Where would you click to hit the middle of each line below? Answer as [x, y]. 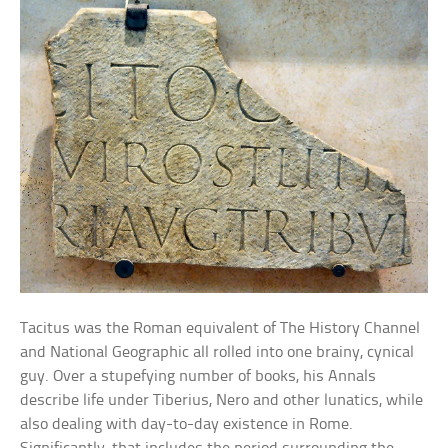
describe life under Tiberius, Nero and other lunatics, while [222, 400]
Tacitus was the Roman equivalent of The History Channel [220, 328]
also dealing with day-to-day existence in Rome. [187, 424]
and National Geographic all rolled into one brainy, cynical [217, 352]
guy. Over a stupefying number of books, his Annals [198, 376]
